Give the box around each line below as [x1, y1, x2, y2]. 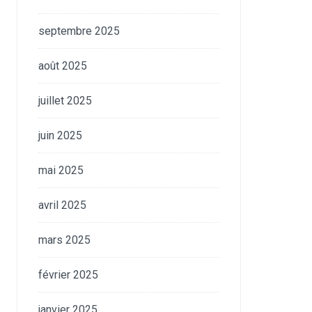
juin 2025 [38, 129, 83, 142]
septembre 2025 [38, 24, 120, 38]
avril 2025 [38, 198, 87, 212]
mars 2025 [38, 233, 91, 247]
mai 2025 [38, 164, 84, 177]
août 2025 [38, 59, 88, 72]
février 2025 [38, 268, 99, 281]
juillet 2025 [38, 94, 93, 107]
